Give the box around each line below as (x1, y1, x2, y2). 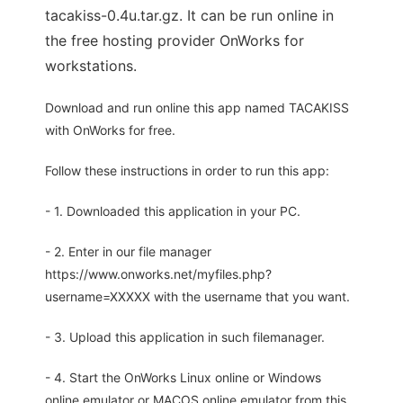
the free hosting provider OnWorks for (45, 31, 304, 50)
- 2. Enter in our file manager (45, 244, 211, 260)
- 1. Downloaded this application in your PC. (45, 203, 300, 219)
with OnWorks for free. (45, 122, 175, 139)
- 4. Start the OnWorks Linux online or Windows (45, 370, 321, 386)
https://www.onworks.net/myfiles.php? (45, 266, 272, 282)
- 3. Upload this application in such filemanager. (45, 329, 325, 345)
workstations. (45, 57, 137, 76)
